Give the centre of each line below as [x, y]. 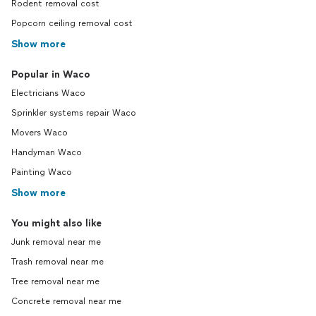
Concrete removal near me [66, 301]
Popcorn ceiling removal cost [72, 23]
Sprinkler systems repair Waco [74, 113]
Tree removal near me [55, 281]
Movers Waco [39, 133]
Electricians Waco [48, 93]
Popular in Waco [51, 74]
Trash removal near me [57, 262]
